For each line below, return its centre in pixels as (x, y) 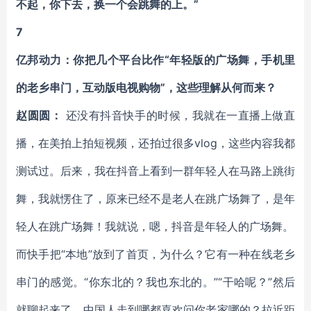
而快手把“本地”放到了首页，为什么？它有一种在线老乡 (155, 254)
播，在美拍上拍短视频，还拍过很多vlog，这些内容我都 (155, 143)
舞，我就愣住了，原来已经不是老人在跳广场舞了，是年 (155, 199)
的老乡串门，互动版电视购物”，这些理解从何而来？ (146, 87)
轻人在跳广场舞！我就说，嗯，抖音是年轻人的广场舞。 (155, 226)
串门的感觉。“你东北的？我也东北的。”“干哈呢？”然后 (155, 282)
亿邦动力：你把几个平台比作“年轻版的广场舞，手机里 (155, 60)
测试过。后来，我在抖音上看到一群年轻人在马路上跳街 (155, 171)
